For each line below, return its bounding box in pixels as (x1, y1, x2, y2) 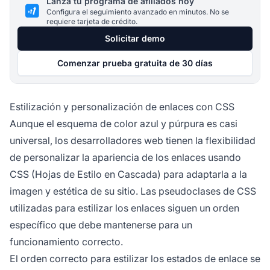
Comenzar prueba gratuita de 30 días (57, 57, 213, 68)
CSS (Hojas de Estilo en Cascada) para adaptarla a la (10, 168, 247, 180)
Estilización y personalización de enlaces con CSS (10, 100, 234, 113)
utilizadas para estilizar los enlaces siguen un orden (10, 201, 239, 214)
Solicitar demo (105, 33, 165, 43)
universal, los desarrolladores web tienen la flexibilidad (10, 134, 256, 146)
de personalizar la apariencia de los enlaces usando (10, 151, 241, 163)
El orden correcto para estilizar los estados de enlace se (10, 252, 260, 265)
